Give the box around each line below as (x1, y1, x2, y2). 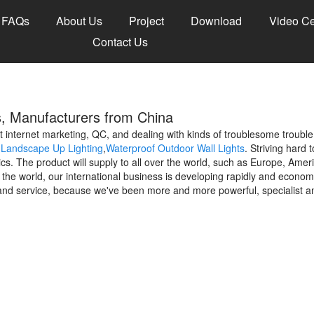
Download (191, 13, 243, 29)
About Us (56, 13, 102, 29)
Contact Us (93, 34, 148, 50)
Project (129, 13, 165, 29)
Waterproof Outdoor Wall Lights (106, 141, 245, 156)
